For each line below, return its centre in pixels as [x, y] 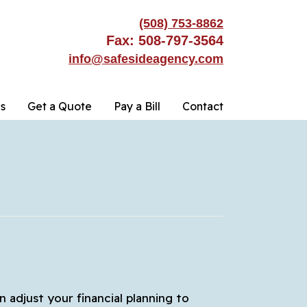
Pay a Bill [137, 106]
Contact [203, 106]
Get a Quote [60, 106]
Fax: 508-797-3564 [165, 40]
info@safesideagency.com [146, 59]
